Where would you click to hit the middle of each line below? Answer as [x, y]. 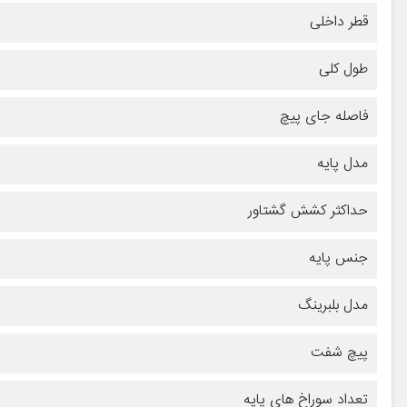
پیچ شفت [339, 352]
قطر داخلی [339, 22]
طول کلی [343, 69]
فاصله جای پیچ [324, 116]
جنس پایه [338, 258]
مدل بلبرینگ [333, 305]
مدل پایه [342, 164]
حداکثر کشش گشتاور [308, 211]
